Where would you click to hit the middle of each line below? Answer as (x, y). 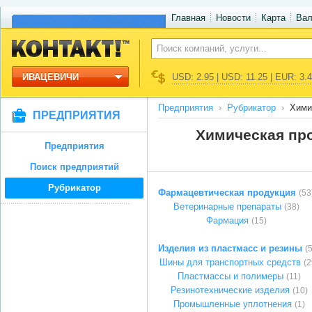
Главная (188, 18)
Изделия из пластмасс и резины (230, 248)
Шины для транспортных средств (230, 262)
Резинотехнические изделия (230, 290)
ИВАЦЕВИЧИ (50, 77)
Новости (233, 18)
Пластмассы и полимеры (231, 276)
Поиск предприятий (74, 167)
